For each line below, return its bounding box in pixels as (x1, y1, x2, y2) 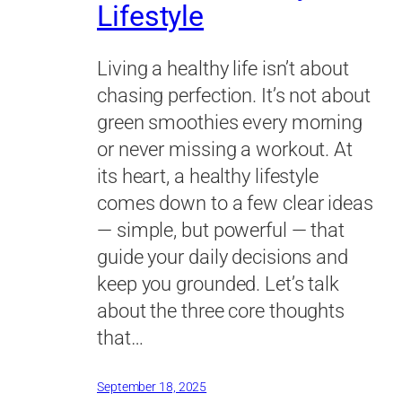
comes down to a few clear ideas (97, 192, 373, 215)
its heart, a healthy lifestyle (97, 165, 319, 188)
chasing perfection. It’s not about (97, 84, 371, 108)
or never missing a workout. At (97, 138, 353, 162)
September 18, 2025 (97, 380, 207, 395)
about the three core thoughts (97, 300, 345, 323)
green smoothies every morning (97, 111, 363, 135)
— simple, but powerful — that (97, 219, 345, 242)
